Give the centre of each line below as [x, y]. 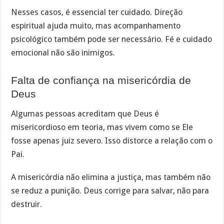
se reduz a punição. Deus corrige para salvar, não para [110, 191]
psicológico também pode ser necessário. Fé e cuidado [112, 39]
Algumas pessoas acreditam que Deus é [85, 113]
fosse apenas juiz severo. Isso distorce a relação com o [112, 140]
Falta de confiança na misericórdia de [101, 80]
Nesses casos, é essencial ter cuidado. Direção [97, 12]
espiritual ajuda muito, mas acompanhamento [96, 25]
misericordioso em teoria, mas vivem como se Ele [102, 127]
